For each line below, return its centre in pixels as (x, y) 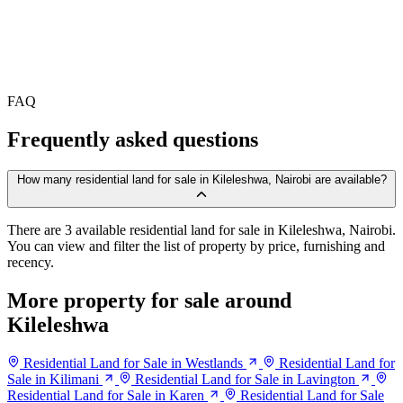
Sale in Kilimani (53, 379)
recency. (31, 262)
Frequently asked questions (133, 140)
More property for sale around (149, 300)
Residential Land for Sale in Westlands (133, 363)
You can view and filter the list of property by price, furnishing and (196, 246)
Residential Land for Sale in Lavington (245, 379)
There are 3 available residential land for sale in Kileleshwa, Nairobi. (201, 229)
